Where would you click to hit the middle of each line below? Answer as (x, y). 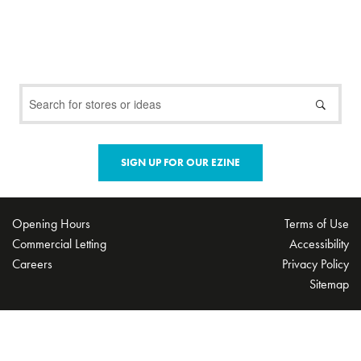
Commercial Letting (59, 243)
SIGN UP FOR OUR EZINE (180, 162)
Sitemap (329, 284)
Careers (32, 263)
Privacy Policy (315, 263)
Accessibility (319, 243)
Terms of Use (317, 223)
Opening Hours (51, 223)
